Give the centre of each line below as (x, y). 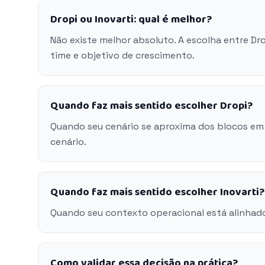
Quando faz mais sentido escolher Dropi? (151, 106)
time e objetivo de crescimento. (122, 55)
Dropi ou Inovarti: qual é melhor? (131, 20)
